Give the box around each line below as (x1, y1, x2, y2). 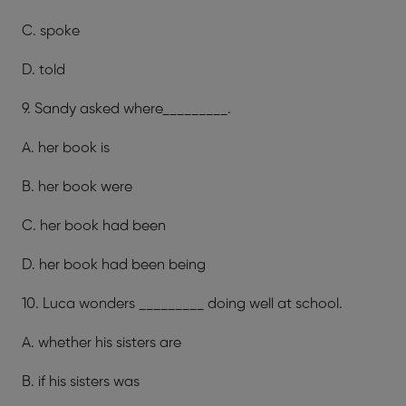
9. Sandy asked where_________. (22, 101, 231, 117)
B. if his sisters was (22, 373, 140, 390)
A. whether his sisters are (22, 334, 275, 351)
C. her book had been (22, 217, 166, 234)
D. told (22, 62, 65, 78)
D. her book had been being (22, 256, 206, 273)
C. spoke (22, 23, 174, 39)
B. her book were (22, 179, 132, 195)
